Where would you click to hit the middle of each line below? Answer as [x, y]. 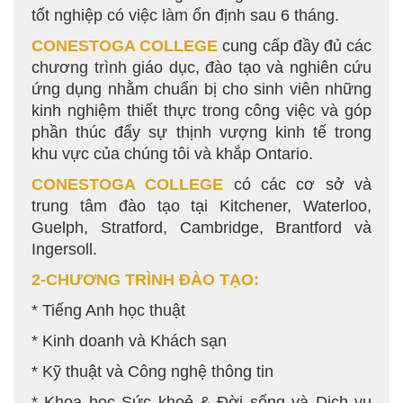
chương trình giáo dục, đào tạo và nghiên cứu [201, 67]
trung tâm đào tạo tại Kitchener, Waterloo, [201, 206]
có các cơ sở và [303, 184]
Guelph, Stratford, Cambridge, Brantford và [201, 228]
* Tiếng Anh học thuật [108, 310]
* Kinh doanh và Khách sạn [129, 341]
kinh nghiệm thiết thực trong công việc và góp [201, 111]
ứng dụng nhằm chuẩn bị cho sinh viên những [201, 89]
